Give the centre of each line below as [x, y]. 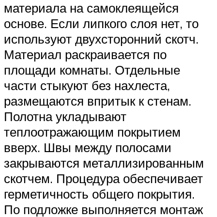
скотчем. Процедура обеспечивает [103, 178]
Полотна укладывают [65, 116]
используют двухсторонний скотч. [101, 39]
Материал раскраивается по [85, 54]
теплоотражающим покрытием [92, 132]
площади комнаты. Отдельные [92, 70]
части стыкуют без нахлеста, [87, 85]
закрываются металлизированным [104, 163]
